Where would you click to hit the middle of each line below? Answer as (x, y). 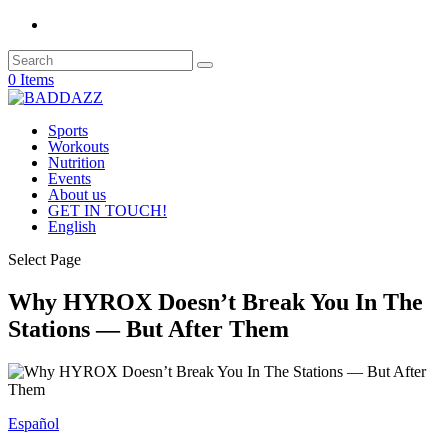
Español (33, 423)
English (72, 226)
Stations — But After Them (148, 328)
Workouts (78, 146)
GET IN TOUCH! (107, 210)
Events (69, 178)
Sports (68, 130)
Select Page (44, 259)
